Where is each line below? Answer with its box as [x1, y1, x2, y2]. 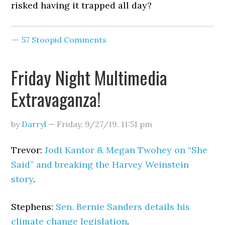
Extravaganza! [11, 85, 101, 112]
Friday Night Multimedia [11, 64, 168, 90]
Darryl [22, 119, 47, 129]
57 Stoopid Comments [22, 35, 107, 45]
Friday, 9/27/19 [57, 119, 118, 129]
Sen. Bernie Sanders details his [56, 201, 190, 212]
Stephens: [11, 201, 56, 212]
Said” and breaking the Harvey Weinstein [11, 159, 189, 170]
